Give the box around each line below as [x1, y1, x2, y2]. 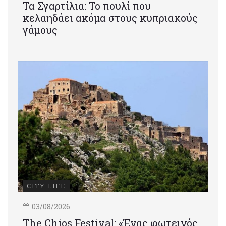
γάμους [23, 23, 58, 36]
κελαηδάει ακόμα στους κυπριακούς [23, 11, 198, 24]
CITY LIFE [27, 182, 66, 190]
